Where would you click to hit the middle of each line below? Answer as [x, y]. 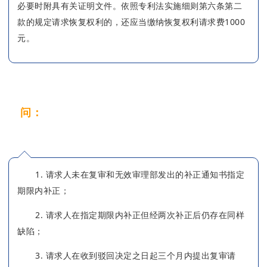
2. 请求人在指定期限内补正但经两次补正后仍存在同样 [140, 215]
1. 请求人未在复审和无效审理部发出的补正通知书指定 [140, 174]
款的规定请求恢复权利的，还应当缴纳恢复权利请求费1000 [131, 21]
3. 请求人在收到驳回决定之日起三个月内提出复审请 [136, 255]
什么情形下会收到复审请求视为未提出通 [142, 112]
